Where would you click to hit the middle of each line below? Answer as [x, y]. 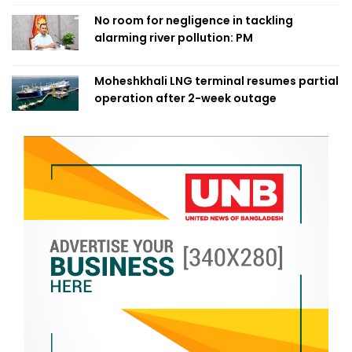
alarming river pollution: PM [174, 38]
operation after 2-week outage [185, 99]
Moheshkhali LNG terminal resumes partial [216, 81]
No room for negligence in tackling [194, 21]
